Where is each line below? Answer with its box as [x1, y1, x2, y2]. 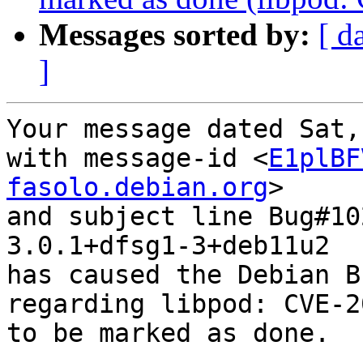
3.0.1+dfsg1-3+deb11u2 [6, 231, 330, 261]
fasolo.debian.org [6, 173, 268, 203]
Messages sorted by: [39, 17, 310, 53]
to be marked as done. [6, 318, 330, 348]
